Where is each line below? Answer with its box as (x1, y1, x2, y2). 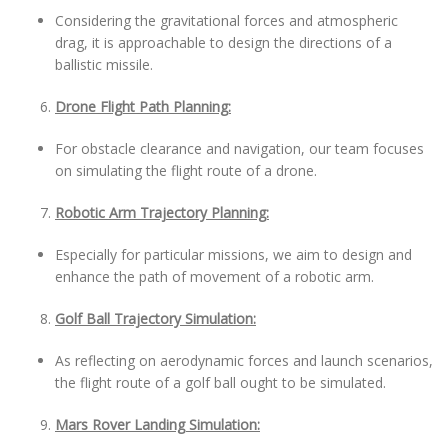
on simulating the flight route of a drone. (55, 161, 317, 180)
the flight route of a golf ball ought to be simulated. (55, 373, 386, 392)
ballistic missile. (55, 55, 153, 74)
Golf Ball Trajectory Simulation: (55, 309, 256, 328)
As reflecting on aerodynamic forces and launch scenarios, (55, 351, 433, 370)
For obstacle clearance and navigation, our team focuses (55, 139, 424, 158)
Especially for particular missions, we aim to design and (55, 245, 412, 264)
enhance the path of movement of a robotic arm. (55, 267, 374, 286)
